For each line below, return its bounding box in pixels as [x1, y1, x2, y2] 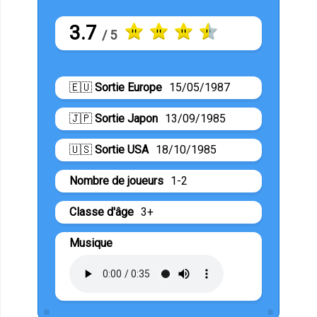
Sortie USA [95, 142, 149, 156]
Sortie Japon [95, 111, 158, 125]
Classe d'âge [69, 204, 134, 219]
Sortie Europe [95, 80, 162, 94]
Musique [69, 236, 113, 250]
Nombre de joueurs [69, 173, 163, 188]
